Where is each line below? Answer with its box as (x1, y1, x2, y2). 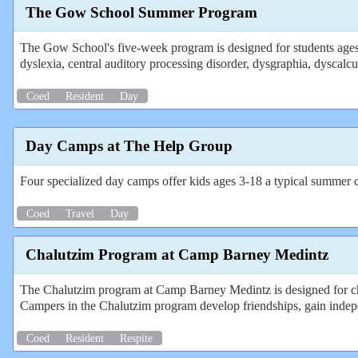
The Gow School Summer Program (26, 3, 257, 21)
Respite (120, 331, 153, 344)
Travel (66, 207, 94, 221)
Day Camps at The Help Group (26, 137, 233, 155)
